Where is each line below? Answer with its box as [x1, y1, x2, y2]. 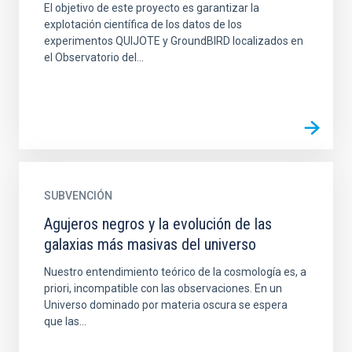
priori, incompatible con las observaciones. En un [44, 282, 282, 295]
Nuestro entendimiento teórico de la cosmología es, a [44, 266, 306, 278]
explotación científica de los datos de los [44, 18, 242, 31]
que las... [44, 315, 86, 328]
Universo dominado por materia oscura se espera [44, 299, 288, 311]
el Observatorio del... [44, 51, 144, 64]
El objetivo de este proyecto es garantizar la [44, 2, 259, 14]
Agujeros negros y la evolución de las [44, 214, 272, 233]
